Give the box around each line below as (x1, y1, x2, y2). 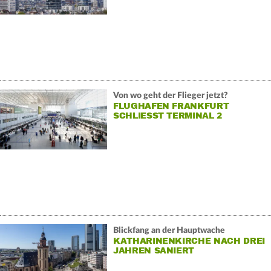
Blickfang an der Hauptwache (113, 226, 225, 235)
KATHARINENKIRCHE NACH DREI (113, 235, 265, 246)
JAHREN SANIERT (113, 245, 195, 256)
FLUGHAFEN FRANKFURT (113, 100, 229, 111)
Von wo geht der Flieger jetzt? (113, 91, 228, 100)
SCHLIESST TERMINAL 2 (113, 110, 217, 121)
